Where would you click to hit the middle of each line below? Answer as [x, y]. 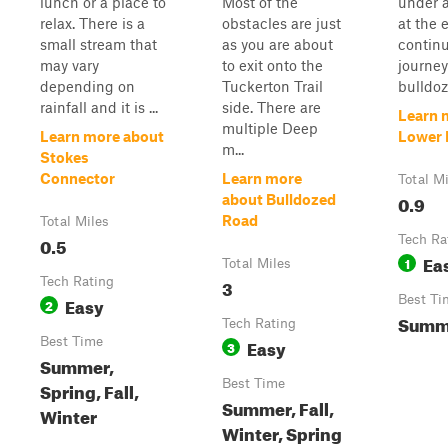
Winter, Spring [282, 431]
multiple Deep [270, 128]
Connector [77, 178]
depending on [87, 86]
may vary [69, 65]
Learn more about [102, 136]
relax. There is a [92, 23]
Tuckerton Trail [272, 86]
